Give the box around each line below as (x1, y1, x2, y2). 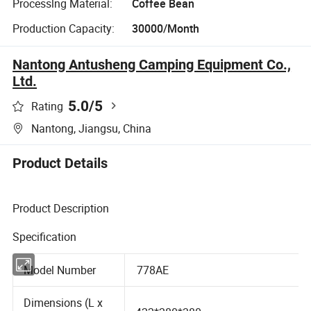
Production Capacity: (12, 20, 115, 36)
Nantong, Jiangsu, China (31, 120, 152, 136)
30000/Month (131, 20, 199, 36)
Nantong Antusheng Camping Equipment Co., (12, 56, 292, 73)
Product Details (12, 154, 108, 171)
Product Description (12, 201, 110, 217)
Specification (12, 229, 77, 245)
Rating (31, 99, 64, 115)
